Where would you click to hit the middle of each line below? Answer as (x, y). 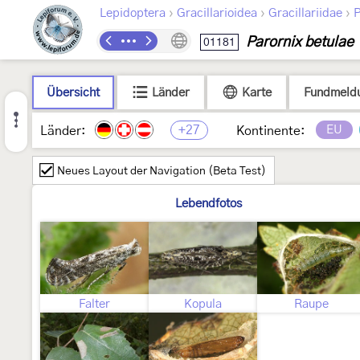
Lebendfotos (209, 204)
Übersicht (73, 93)
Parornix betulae (300, 43)
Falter (94, 304)
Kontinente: (271, 131)
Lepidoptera (133, 13)
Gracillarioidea (217, 13)
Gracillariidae (305, 13)
